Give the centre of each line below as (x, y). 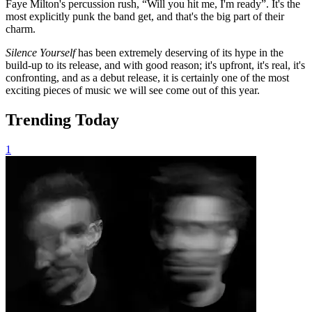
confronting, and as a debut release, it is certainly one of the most (147, 77)
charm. (21, 29)
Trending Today (62, 119)
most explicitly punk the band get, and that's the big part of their (145, 16)
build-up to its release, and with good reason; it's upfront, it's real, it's (155, 65)
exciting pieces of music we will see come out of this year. (133, 90)
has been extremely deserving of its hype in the (181, 52)
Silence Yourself (42, 52)
